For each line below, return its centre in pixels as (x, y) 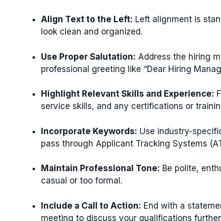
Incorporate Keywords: (89, 131)
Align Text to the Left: (87, 19)
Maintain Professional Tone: (100, 168)
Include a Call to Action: (91, 205)
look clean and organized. (92, 32)
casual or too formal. (82, 181)
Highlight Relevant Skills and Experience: (128, 94)
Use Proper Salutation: (88, 56)
